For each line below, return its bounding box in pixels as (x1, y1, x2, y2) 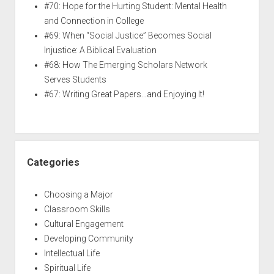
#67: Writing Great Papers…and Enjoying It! (43, 89, 204, 99)
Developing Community (43, 234, 133, 243)
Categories (26, 157, 80, 168)
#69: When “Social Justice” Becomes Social (43, 31, 212, 40)
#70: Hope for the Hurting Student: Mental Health (43, 1, 227, 11)
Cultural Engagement (43, 219, 124, 229)
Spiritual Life (43, 263, 91, 273)
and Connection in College (43, 16, 144, 26)
